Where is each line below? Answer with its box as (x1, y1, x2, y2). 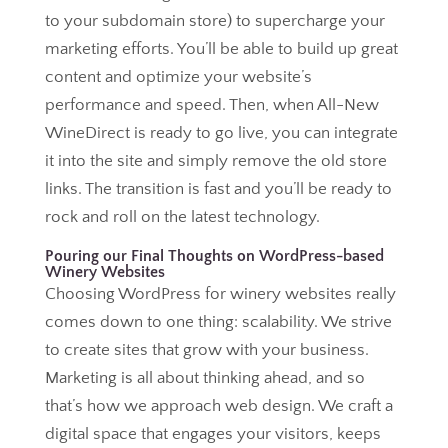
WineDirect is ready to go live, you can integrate (44, 124, 398, 142)
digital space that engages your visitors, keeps (44, 425, 381, 443)
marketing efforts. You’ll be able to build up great (44, 40, 398, 58)
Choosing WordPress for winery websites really (44, 285, 396, 303)
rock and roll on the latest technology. (44, 208, 320, 226)
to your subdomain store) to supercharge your (44, 12, 385, 30)
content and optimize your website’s (44, 68, 312, 86)
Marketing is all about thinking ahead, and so (44, 369, 365, 387)
